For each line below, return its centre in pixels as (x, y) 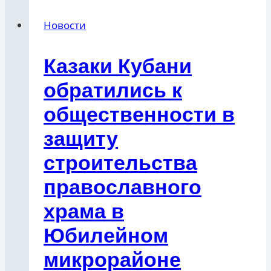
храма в (84, 211)
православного (122, 187)
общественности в (139, 115)
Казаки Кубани (118, 66)
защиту (81, 139)
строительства (120, 163)
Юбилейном (106, 236)
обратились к (113, 90)
